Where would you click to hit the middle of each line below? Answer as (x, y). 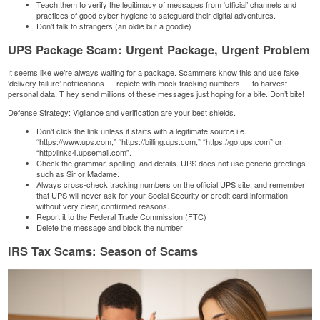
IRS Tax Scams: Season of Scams (103, 250)
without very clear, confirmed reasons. (103, 206)
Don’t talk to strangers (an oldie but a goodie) (114, 25)
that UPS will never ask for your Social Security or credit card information (162, 195)
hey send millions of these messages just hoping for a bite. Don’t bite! (186, 94)
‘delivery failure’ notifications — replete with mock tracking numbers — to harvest (148, 83)
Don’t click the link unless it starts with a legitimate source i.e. (142, 131)
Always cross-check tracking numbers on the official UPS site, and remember (171, 185)
